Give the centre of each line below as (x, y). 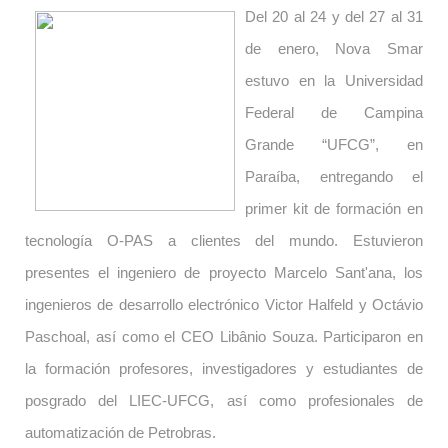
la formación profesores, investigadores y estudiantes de (224, 369)
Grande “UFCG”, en (334, 145)
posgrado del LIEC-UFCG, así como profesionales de (224, 401)
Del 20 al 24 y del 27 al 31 (334, 17)
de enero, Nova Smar (334, 49)
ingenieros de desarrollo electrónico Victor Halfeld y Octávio (224, 305)
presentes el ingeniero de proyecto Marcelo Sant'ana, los (224, 273)
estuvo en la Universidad (334, 81)
